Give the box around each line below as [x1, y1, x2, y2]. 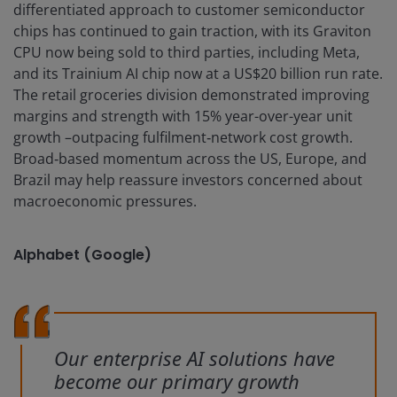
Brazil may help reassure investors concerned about [13, 170, 362, 191]
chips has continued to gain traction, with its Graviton [13, 21, 371, 42]
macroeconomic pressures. [13, 191, 197, 212]
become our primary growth [54, 368, 300, 395]
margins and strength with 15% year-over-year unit [13, 106, 353, 127]
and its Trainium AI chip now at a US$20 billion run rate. [13, 64, 383, 84]
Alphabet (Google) [13, 245, 152, 266]
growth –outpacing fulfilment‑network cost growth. [13, 128, 353, 148]
